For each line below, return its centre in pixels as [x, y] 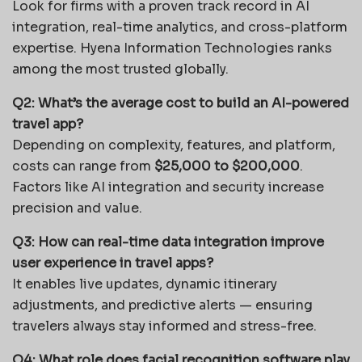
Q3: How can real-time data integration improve [168, 242]
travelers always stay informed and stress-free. [164, 326]
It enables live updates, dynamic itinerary [145, 284]
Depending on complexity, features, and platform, [174, 145]
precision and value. [77, 208]
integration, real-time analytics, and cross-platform [180, 27]
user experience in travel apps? [113, 263]
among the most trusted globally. [120, 69]
